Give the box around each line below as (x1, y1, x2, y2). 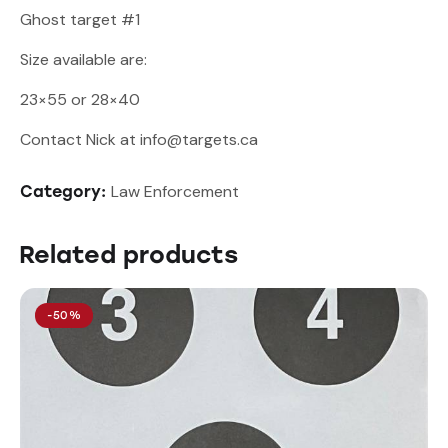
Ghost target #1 (20, 8, 140, 30)
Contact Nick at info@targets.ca (20, 128, 258, 150)
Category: (20, 181, 111, 201)
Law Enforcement (111, 180, 239, 202)
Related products (19, 239, 238, 269)
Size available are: (20, 48, 147, 70)
